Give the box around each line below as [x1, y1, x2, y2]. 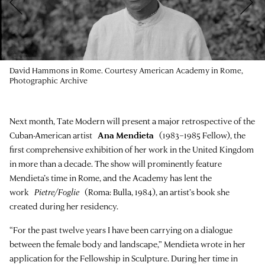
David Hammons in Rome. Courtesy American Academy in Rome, [9, 64, 243, 75]
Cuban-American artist [9, 129, 98, 141]
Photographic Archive [9, 75, 88, 85]
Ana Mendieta [98, 129, 154, 141]
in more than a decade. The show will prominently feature [9, 157, 222, 169]
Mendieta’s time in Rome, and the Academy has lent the [9, 172, 212, 183]
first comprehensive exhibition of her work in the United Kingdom [9, 143, 254, 155]
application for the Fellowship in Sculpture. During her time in [9, 252, 238, 264]
